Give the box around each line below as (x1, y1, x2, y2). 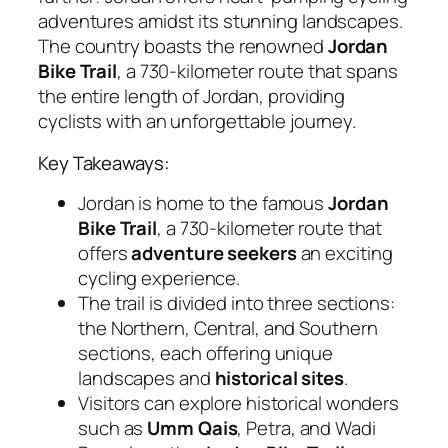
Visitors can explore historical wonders (78, 390, 400, 417)
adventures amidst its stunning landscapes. (38, 8, 403, 35)
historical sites (214, 365, 344, 392)
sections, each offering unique (78, 340, 333, 367)
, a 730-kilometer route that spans (117, 58, 398, 85)
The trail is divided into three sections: (78, 290, 395, 317)
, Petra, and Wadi (237, 415, 376, 442)
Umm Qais (147, 415, 238, 442)
